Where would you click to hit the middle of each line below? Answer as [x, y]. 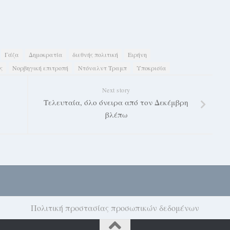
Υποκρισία [151, 68]
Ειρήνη [137, 54]
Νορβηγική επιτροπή [40, 68]
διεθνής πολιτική [95, 54]
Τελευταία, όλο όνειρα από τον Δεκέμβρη [116, 102]
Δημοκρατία [46, 54]
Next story [116, 90]
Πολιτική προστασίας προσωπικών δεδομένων [115, 208]
